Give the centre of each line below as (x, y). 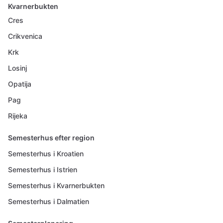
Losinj (17, 68)
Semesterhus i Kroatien (46, 154)
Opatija (20, 84)
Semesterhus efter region (51, 138)
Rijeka (18, 116)
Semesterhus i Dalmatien (49, 201)
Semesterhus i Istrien (43, 169)
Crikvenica (25, 36)
